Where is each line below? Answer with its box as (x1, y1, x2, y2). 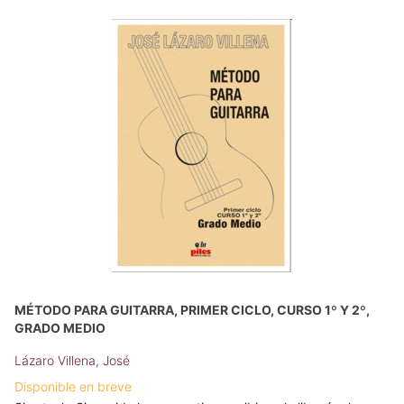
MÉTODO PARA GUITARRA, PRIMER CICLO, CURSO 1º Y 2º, (14, 302, 370, 318)
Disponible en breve (14, 379, 132, 395)
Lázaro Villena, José (14, 353, 130, 369)
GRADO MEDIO (14, 320, 106, 336)
